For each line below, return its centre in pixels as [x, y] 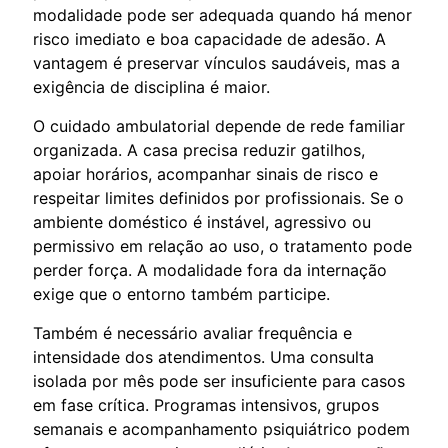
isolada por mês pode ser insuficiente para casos [219, 380]
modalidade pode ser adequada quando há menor [222, 14]
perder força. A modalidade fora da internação [210, 269]
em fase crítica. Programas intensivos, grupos [206, 404]
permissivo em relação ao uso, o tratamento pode [222, 245]
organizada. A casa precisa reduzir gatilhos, [199, 149]
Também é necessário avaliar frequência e [192, 332]
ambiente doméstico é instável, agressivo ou [202, 221]
